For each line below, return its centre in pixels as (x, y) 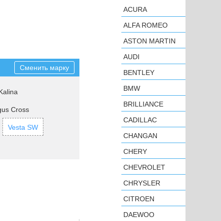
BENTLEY (139, 73)
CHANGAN (140, 136)
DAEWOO (139, 215)
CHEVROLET (144, 167)
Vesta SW (23, 127)
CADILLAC (140, 120)
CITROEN (139, 199)
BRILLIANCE (143, 104)
